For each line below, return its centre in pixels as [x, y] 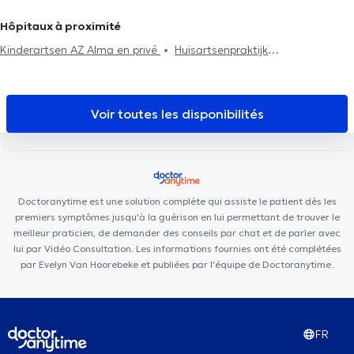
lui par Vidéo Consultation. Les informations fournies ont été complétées [177, 248]
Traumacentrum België [211, 70]
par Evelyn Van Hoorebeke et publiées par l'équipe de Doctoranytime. [177, 264]
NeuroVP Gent [253, 90]
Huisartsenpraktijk [221, 49]
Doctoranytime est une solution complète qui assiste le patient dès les [177, 201]
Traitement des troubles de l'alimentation [186, 13]
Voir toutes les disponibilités [177, 113]
